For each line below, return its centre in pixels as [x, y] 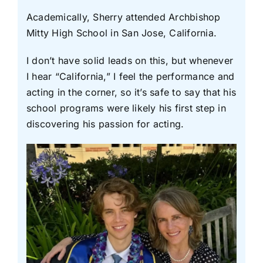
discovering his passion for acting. [105, 124]
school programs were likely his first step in [126, 108]
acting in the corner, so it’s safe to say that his [131, 92]
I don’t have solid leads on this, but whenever [130, 60]
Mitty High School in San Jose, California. [122, 33]
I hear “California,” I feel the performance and [130, 76]
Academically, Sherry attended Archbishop [123, 17]
